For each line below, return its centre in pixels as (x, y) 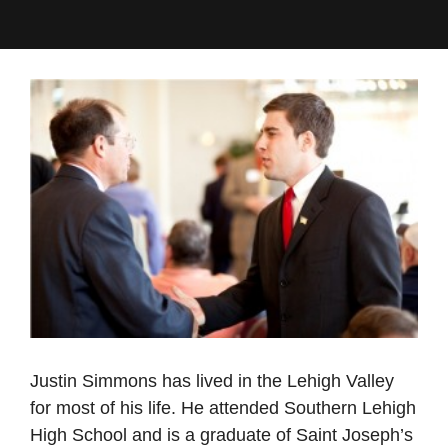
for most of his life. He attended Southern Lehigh (223, 407)
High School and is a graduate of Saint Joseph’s (221, 434)
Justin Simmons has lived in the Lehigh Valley (212, 380)
